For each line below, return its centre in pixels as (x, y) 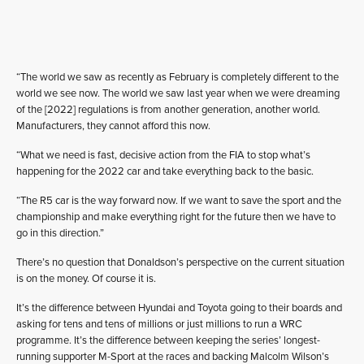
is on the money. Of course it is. (86, 278)
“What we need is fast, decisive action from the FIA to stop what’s (163, 155)
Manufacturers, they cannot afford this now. (113, 126)
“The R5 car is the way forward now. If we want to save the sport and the (179, 200)
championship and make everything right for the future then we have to (176, 217)
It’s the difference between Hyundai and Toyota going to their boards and (179, 308)
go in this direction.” (60, 233)
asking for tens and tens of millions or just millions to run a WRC (159, 324)
